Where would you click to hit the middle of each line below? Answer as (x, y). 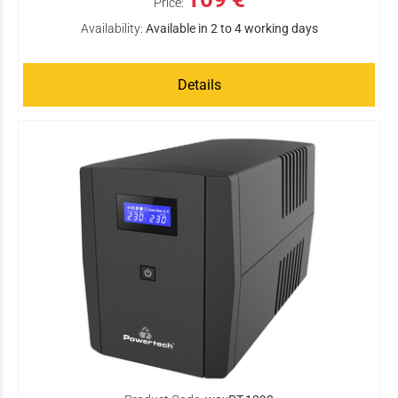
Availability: (111, 28)
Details (199, 85)
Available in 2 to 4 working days (231, 28)
